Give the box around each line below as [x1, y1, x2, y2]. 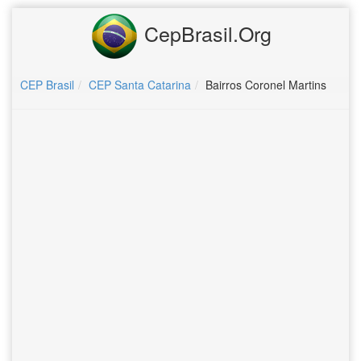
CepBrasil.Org [138, 18, 272, 48]
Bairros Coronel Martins [205, 77, 326, 93]
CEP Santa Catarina [89, 77, 191, 93]
